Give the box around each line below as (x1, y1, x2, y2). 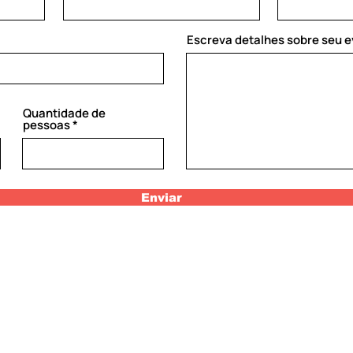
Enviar (140, 191, 182, 204)
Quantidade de (23, 105, 106, 121)
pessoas (23, 117, 70, 133)
